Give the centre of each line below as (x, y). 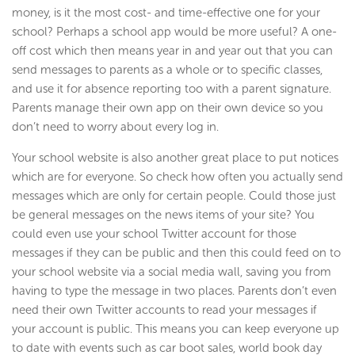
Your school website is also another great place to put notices (175, 158)
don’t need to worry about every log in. (115, 127)
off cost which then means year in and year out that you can (172, 51)
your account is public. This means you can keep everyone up (176, 329)
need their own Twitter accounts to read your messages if (164, 310)
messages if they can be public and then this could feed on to (176, 253)
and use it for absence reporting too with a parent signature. (172, 89)
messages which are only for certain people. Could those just (174, 196)
